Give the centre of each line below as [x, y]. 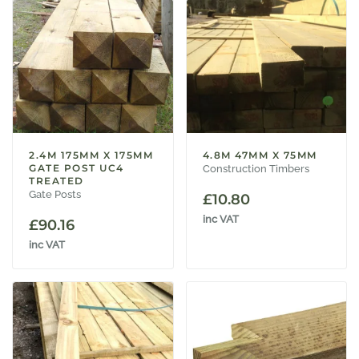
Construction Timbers [256, 168]
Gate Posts [55, 194]
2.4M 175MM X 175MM [91, 155]
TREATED [56, 180]
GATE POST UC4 [77, 167]
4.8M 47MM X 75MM [260, 155]
